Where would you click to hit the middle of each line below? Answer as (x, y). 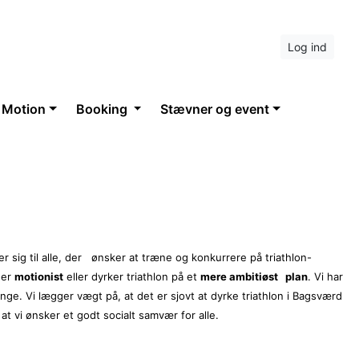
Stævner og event (215, 109)
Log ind (307, 46)
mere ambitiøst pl (248, 276)
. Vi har (325, 276)
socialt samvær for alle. (161, 315)
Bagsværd (316, 296)
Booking (103, 109)
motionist (39, 276)
